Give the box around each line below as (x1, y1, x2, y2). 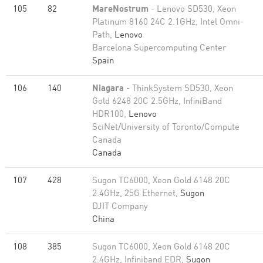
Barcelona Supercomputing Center (92, 44, 226, 53)
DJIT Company (92, 203, 148, 211)
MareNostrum (92, 5, 149, 14)
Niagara (92, 85, 124, 93)
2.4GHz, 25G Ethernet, (92, 190, 180, 198)
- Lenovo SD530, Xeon (149, 5, 236, 14)
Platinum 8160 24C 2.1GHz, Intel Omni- (92, 18, 244, 27)
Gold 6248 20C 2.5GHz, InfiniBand (92, 97, 222, 106)
